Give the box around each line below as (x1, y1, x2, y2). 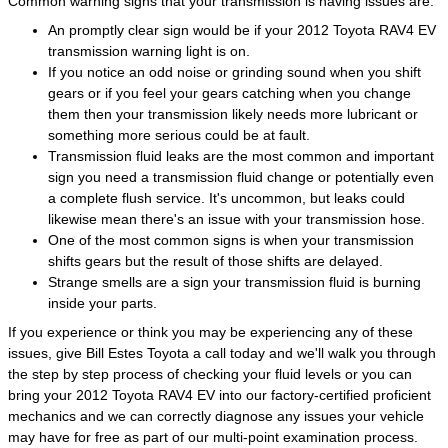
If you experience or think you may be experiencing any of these (8, 324, 413, 340)
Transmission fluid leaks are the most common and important (48, 148, 434, 164)
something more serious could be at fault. (48, 127, 310, 143)
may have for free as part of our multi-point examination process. (8, 429, 418, 445)
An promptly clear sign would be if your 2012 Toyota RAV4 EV (48, 22, 436, 38)
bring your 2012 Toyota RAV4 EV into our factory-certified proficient (8, 387, 431, 403)
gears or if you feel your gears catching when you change (48, 85, 411, 101)
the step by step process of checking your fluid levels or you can (8, 366, 412, 382)
